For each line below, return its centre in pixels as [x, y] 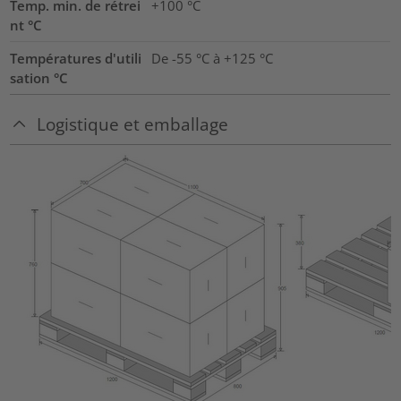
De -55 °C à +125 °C [212, 58]
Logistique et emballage [133, 124]
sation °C [39, 77]
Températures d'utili [76, 58]
